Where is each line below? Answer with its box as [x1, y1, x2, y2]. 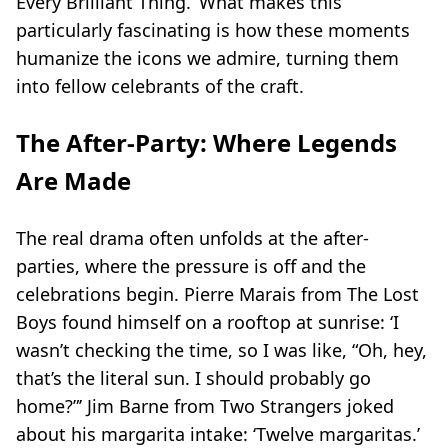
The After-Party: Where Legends [16, 126, 397, 159]
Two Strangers [220, 394, 342, 418]
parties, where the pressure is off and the [16, 254, 366, 278]
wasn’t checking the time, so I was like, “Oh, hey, [16, 338, 427, 362]
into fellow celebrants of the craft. [16, 74, 304, 98]
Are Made [16, 164, 131, 197]
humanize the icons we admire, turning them [16, 46, 399, 70]
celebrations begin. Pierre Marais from [16, 282, 347, 306]
